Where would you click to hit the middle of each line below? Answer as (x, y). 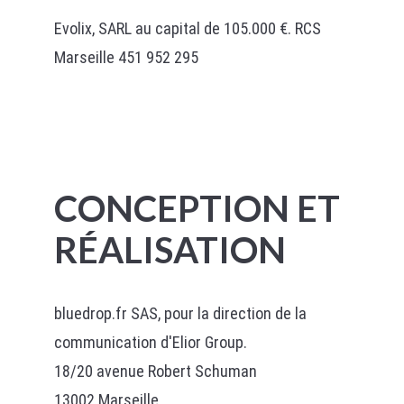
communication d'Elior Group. (150, 342)
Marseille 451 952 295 (126, 57)
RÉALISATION (170, 250)
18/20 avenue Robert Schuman (155, 371)
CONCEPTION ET (197, 208)
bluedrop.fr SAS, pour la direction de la (180, 313)
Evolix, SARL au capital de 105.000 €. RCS (187, 28)
